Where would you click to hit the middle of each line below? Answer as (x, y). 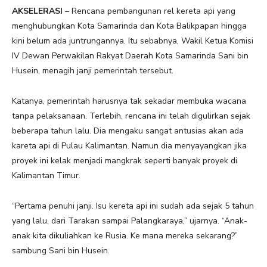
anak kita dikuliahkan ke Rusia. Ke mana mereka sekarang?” (125, 235)
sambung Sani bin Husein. (61, 250)
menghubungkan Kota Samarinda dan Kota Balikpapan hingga (129, 26)
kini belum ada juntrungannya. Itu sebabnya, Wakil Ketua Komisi (133, 41)
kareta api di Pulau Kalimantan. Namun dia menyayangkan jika (129, 145)
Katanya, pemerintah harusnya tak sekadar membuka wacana (129, 101)
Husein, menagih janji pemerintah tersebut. (93, 70)
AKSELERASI (37, 11)
